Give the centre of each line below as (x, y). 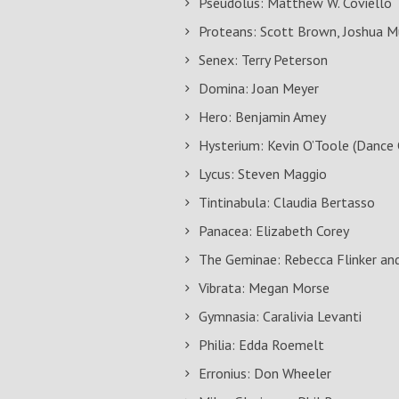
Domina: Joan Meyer (259, 89)
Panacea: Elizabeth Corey (274, 231)
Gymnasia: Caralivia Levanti (280, 317)
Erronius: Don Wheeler (265, 374)
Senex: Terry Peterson (263, 60)
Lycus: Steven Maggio (263, 174)
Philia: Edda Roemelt (261, 345)
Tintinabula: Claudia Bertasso (287, 203)
